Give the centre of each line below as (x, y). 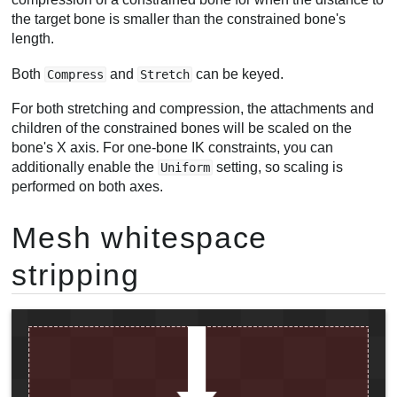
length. (33, 39)
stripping (76, 274)
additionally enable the (85, 167)
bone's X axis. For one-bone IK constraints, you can (173, 148)
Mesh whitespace (140, 237)
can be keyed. (238, 74)
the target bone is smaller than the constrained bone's (179, 19)
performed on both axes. (88, 187)
